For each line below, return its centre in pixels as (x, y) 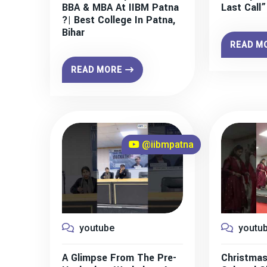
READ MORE (97, 69)
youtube (96, 228)
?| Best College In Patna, (119, 20)
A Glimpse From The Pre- (119, 257)
